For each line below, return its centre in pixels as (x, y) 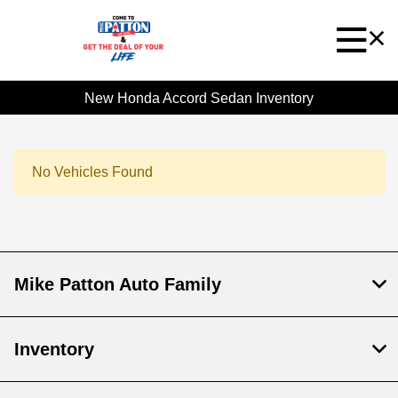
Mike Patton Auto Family (118, 285)
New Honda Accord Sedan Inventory (199, 98)
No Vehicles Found (92, 172)
